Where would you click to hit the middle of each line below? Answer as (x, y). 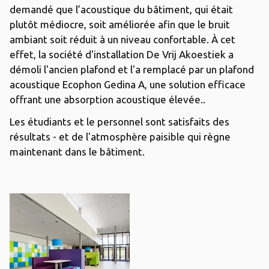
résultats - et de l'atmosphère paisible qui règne (120, 136)
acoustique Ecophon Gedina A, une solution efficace (128, 84)
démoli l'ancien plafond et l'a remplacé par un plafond (132, 69)
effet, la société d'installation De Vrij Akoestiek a (122, 54)
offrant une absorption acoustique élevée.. (107, 99)
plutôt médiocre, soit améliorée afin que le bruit (120, 24)
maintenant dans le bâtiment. (77, 151)
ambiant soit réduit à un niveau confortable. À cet (122, 39)
